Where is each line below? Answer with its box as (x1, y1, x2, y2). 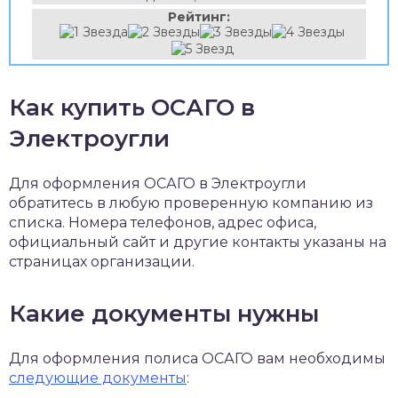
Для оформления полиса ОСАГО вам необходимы (9, 350, 386, 367)
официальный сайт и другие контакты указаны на (9, 234, 386, 251)
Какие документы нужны (9, 299, 319, 328)
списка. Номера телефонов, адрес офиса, (9, 214, 316, 231)
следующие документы (9, 370, 187, 386)
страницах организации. (9, 253, 195, 270)
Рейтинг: (168, 9, 230, 25)
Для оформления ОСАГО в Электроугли (9, 175, 306, 192)
